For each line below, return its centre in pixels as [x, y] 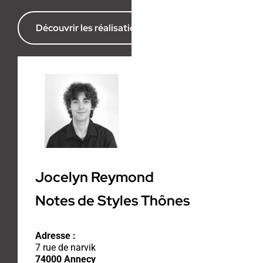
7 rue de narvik [65, 247]
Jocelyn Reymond [94, 177]
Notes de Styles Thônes [112, 200]
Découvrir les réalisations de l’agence [116, 28]
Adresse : [55, 235]
